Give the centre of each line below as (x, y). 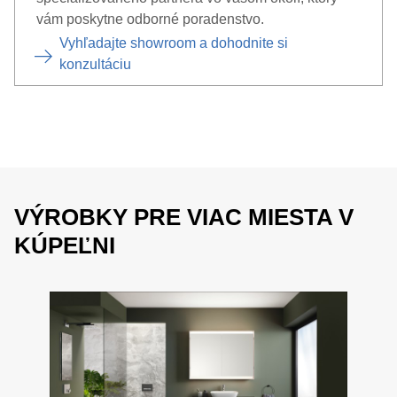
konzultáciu (95, 64)
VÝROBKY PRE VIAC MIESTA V (184, 217)
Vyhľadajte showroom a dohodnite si (174, 43)
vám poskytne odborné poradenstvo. (150, 19)
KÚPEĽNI (65, 245)
